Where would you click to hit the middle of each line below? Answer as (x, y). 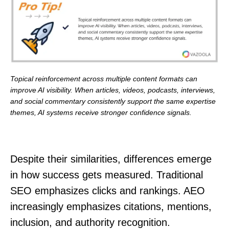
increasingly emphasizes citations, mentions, (111, 206)
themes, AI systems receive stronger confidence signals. (101, 112)
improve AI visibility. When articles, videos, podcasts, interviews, (113, 90)
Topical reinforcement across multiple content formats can (104, 78)
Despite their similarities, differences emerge (111, 159)
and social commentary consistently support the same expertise (113, 101)
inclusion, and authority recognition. (90, 222)
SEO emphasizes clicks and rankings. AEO (108, 190)
